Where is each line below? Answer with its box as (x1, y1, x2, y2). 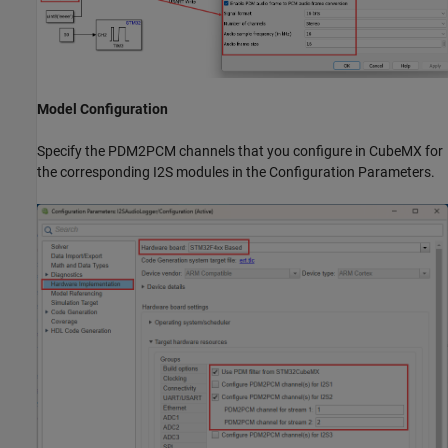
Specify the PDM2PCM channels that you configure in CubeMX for (37, 142, 443, 159)
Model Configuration (37, 100, 168, 117)
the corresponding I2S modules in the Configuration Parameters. (37, 163, 435, 180)
